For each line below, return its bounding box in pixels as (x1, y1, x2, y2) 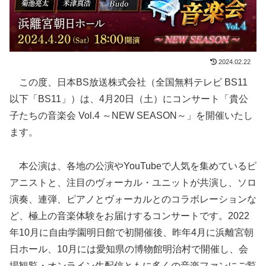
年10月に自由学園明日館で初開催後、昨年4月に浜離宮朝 (9, 227, 254, 237)
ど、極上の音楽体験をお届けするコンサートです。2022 (9, 210, 249, 221)
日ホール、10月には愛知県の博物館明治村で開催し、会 (9, 243, 248, 254)
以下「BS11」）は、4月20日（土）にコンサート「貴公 (9, 93, 248, 104)
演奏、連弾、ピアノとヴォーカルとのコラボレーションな (9, 194, 256, 204)
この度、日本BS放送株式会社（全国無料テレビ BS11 (9, 77, 248, 87)
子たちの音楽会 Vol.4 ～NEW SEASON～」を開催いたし (9, 110, 253, 121)
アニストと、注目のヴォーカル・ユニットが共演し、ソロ (9, 177, 256, 188)
